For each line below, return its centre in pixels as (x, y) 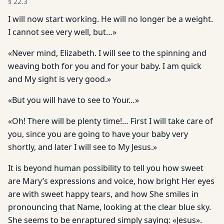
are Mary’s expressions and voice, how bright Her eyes (111, 181)
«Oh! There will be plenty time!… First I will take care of (110, 121)
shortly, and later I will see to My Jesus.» (82, 147)
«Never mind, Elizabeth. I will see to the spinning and (107, 53)
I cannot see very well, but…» (62, 32)
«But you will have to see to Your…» (73, 100)
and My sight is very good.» (59, 79)
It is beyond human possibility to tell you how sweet (106, 168)
